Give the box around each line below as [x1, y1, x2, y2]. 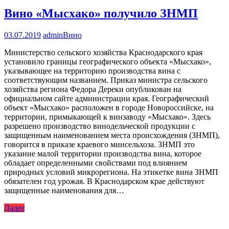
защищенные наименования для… [4, 186, 124, 195]
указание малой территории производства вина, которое [4, 149, 201, 158]
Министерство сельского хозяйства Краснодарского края [4, 48, 202, 57]
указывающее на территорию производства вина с [4, 66, 180, 75]
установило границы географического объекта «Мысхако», [4, 57, 211, 66]
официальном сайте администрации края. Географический [4, 94, 209, 103]
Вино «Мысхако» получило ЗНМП [4, 6, 198, 20]
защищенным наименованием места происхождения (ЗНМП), [4, 130, 220, 140]
